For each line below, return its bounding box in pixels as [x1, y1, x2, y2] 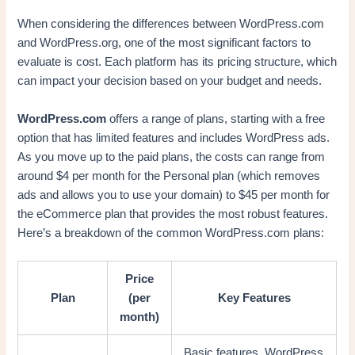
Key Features [217, 292, 291, 305]
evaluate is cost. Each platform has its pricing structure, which [17, 55, 338, 69]
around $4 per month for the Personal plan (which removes [17, 169, 321, 182]
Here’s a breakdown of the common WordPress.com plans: [17, 226, 325, 239]
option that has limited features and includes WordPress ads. [17, 131, 330, 144]
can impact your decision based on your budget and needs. [17, 74, 323, 88]
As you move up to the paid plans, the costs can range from [17, 150, 326, 163]
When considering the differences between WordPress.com [17, 17, 325, 31]
